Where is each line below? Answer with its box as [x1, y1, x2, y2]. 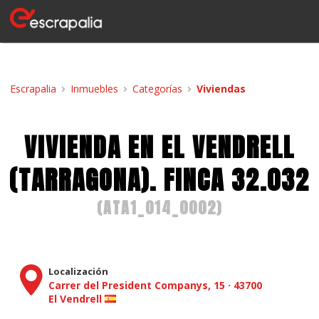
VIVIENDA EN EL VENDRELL [24, 128, 295, 167]
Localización [48, 265, 108, 278]
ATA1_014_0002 [103, 196, 216, 219]
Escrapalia [10, 82, 56, 96]
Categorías [132, 82, 183, 96]
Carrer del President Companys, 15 [48, 278, 225, 292]
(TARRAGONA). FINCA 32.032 [9, 161, 310, 199]
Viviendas [197, 82, 246, 96]
